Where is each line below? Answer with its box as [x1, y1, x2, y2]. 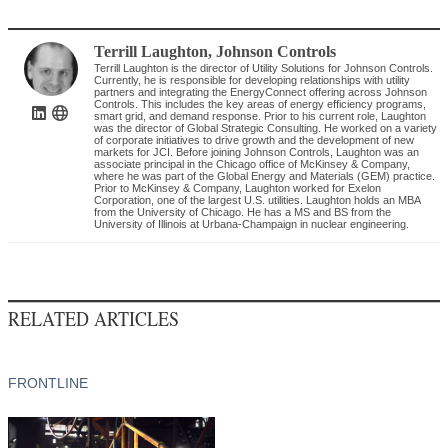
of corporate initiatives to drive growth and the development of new [94, 134, 415, 147]
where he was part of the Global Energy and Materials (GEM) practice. [94, 170, 436, 183]
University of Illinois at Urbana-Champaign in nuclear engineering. [94, 218, 410, 231]
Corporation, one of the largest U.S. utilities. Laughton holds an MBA [94, 194, 421, 207]
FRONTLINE [8, 375, 88, 392]
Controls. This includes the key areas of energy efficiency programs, [94, 98, 427, 111]
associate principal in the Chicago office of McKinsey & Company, [94, 158, 411, 171]
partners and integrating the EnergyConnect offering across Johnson [94, 86, 428, 99]
